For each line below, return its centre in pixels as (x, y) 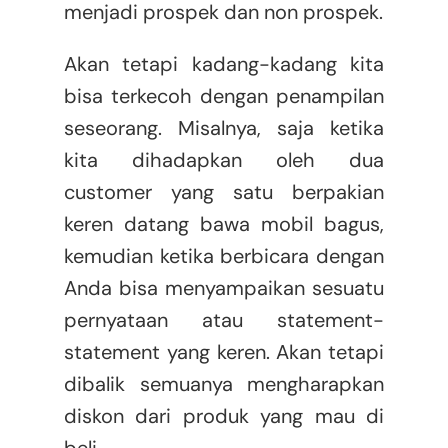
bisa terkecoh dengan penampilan (224, 96)
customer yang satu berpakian (224, 192)
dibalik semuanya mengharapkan (224, 384)
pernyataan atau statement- (224, 320)
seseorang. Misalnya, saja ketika (224, 128)
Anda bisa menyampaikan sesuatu (224, 288)
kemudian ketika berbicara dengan (224, 256)
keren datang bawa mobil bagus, (224, 224)
